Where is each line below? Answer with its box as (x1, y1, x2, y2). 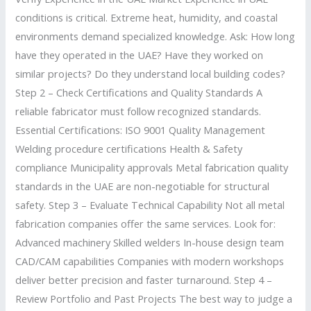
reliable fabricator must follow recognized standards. (15, 103, 262, 118)
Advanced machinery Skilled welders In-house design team (15, 235, 285, 249)
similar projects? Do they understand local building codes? (15, 66, 286, 81)
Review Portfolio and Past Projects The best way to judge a (15, 291, 293, 305)
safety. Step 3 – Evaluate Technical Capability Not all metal (15, 197, 285, 212)
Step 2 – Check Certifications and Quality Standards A (15, 85, 263, 99)
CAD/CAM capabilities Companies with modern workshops (15, 253, 285, 268)
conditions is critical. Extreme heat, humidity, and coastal (15, 10, 278, 24)
